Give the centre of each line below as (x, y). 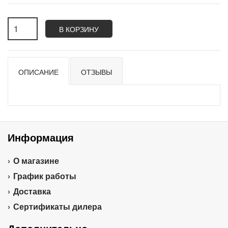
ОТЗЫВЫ (96, 72)
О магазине (36, 161)
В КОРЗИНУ (79, 29)
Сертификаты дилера (58, 206)
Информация (41, 137)
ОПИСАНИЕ (38, 72)
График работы (45, 176)
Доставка (32, 191)
